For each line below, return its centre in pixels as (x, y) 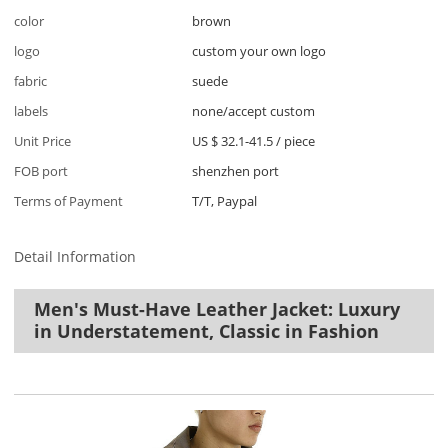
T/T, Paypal (225, 200)
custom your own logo (259, 50)
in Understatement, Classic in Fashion (207, 331)
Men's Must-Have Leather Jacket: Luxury (217, 309)
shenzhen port (236, 170)
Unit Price (43, 140)
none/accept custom (254, 110)
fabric (31, 80)
